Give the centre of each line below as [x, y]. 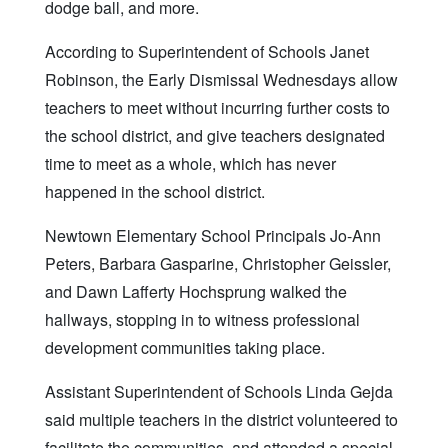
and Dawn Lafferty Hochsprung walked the [196, 292]
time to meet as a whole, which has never [190, 164]
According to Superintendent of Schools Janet [207, 52]
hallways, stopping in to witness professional [202, 320]
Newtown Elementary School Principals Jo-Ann [213, 236]
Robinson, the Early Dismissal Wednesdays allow [221, 80]
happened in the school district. [155, 192]
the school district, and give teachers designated [215, 136]
